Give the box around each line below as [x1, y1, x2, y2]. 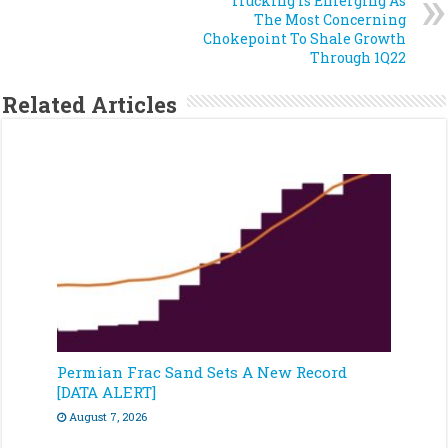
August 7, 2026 [69, 408, 148, 424]
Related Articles [2, 90, 178, 120]
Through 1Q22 [309, 48, 406, 68]
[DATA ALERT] [57, 381, 157, 402]
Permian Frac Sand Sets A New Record [57, 361, 348, 382]
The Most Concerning [253, 10, 406, 30]
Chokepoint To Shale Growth [202, 29, 406, 49]
